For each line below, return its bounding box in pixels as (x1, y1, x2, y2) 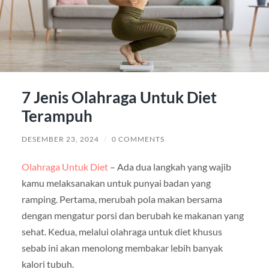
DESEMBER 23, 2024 (21, 134, 99, 144)
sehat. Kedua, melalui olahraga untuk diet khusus (21, 225, 222, 237)
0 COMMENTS (111, 134, 165, 144)
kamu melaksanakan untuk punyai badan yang (21, 177, 211, 189)
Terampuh (21, 106, 92, 125)
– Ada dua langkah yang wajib (107, 160, 231, 172)
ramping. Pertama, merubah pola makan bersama (21, 193, 222, 205)
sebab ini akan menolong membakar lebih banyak (21, 241, 223, 253)
